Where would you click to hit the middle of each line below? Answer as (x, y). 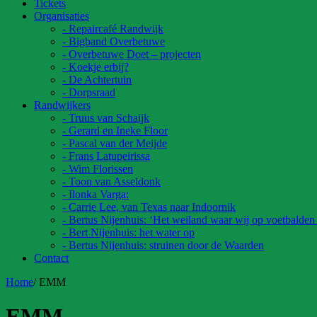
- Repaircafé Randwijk (113, 28)
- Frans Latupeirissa (106, 156)
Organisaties (62, 16)
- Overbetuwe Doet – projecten (132, 54)
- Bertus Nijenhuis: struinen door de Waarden (163, 245)
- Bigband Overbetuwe (114, 41)
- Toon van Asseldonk (111, 181)
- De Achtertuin (97, 79)
